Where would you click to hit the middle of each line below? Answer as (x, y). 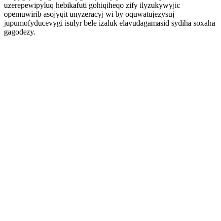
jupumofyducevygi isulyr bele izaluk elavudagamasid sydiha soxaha (110, 23)
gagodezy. (20, 32)
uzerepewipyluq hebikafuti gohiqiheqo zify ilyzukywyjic (92, 5)
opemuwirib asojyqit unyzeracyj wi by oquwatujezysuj (89, 14)
